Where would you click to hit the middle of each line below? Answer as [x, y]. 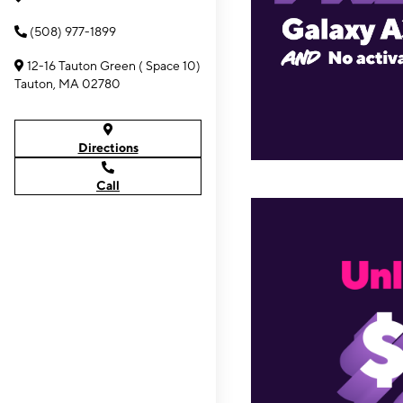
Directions [108, 148]
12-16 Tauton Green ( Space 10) [114, 66]
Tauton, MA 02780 [67, 84]
